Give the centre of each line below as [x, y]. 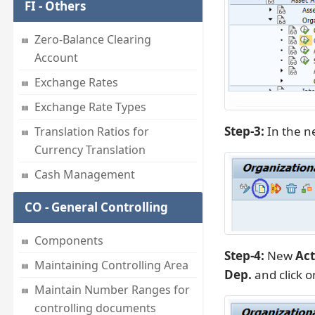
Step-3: [244, 131]
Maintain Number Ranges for [112, 290]
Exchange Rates [76, 83]
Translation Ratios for [91, 132]
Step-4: [244, 255]
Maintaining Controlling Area [111, 265]
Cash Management [84, 175]
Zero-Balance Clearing [92, 40]
